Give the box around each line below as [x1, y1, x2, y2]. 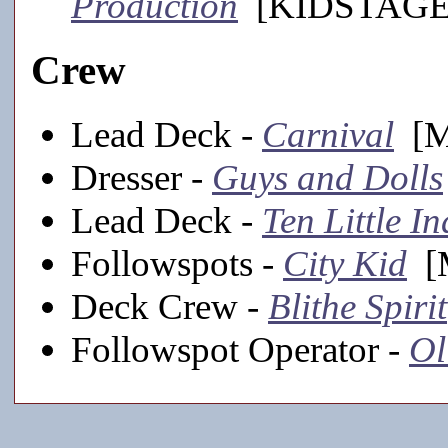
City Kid [283, 243, 407, 285]
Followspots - [71, 243, 283, 285]
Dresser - [71, 157, 212, 199]
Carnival [262, 114, 394, 156]
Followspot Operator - [71, 329, 409, 371]
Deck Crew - [71, 286, 268, 328]
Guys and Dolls [212, 157, 443, 199]
